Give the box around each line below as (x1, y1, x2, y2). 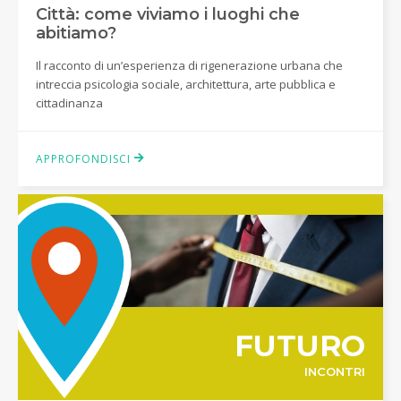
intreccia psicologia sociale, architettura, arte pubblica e (36, 76, 336, 92)
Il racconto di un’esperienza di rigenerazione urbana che (36, 57, 343, 73)
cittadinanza (36, 95, 103, 111)
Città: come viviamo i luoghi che (36, 4, 300, 24)
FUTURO (234, 328, 365, 364)
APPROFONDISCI (36, 151, 134, 166)
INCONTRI (303, 364, 365, 380)
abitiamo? (36, 23, 116, 43)
